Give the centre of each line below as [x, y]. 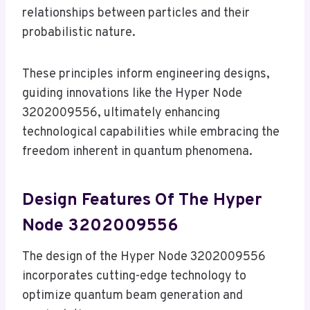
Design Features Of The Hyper [142, 200]
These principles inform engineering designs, [146, 75]
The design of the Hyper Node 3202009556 [144, 257]
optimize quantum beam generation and [133, 296]
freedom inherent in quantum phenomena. [137, 152]
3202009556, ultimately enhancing [121, 113]
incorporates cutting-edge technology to [134, 277]
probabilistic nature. [79, 33]
